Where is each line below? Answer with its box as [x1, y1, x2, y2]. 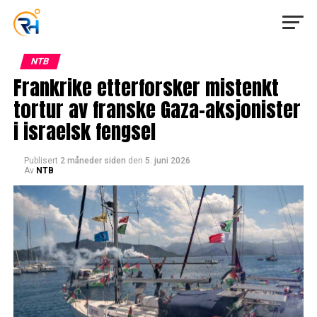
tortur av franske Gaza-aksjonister [13, 94, 301, 125]
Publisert [23, 156, 58, 166]
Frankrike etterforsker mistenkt [13, 72, 279, 103]
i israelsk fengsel [13, 116, 156, 146]
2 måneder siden [59, 156, 126, 166]
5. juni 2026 [144, 156, 190, 166]
